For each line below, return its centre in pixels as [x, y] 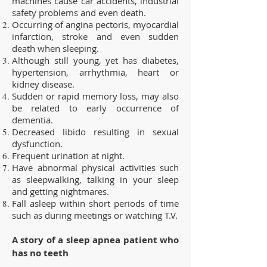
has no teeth [40, 253]
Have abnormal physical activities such [95, 167]
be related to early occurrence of [95, 108]
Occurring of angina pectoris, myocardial [95, 24]
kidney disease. [43, 84]
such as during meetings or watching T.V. [95, 215]
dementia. [32, 119]
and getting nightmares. [60, 191]
